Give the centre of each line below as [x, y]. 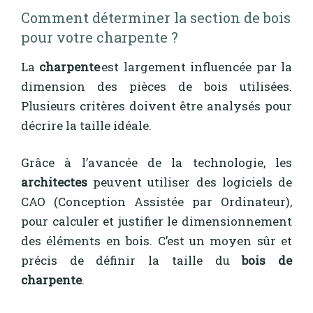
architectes [57, 182]
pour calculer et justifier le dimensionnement [156, 221]
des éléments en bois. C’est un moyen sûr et [156, 241]
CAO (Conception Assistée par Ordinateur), [156, 202]
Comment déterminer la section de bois [156, 17]
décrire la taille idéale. [86, 125]
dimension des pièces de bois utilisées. [156, 86]
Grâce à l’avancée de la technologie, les [156, 163]
